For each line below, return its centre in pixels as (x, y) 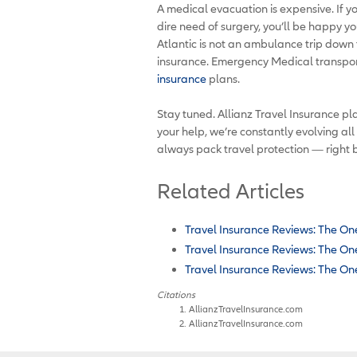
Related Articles (231, 191)
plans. (223, 78)
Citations (176, 294)
